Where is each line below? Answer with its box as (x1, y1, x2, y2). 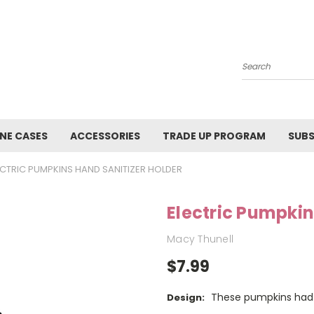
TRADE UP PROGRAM (163, 129, 266, 143)
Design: (167, 291, 205, 305)
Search (242, 64, 276, 79)
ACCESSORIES (70, 129, 140, 143)
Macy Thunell (167, 231, 233, 246)
